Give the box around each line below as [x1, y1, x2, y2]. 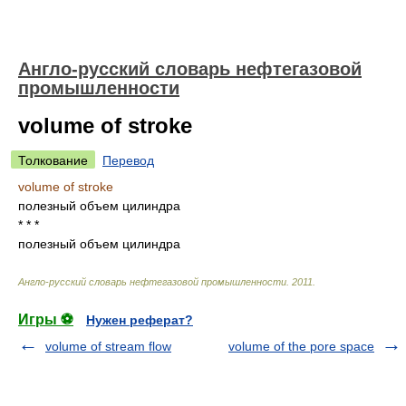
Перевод [102, 153, 154, 168]
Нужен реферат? [86, 313, 193, 327]
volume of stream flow [45, 339, 171, 353]
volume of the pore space [228, 339, 374, 353]
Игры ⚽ [18, 312, 73, 327]
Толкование [18, 153, 88, 168]
